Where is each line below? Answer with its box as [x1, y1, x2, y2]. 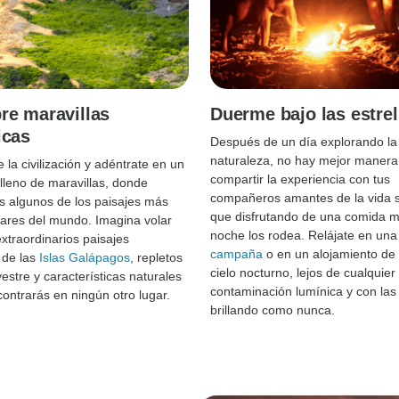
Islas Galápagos [39, 249, 130, 265]
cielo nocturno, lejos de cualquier [210, 265, 395, 280]
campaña [210, 246, 263, 261]
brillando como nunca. [210, 302, 335, 317]
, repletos [130, 249, 183, 265]
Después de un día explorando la [210, 134, 397, 149]
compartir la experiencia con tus [210, 171, 390, 186]
